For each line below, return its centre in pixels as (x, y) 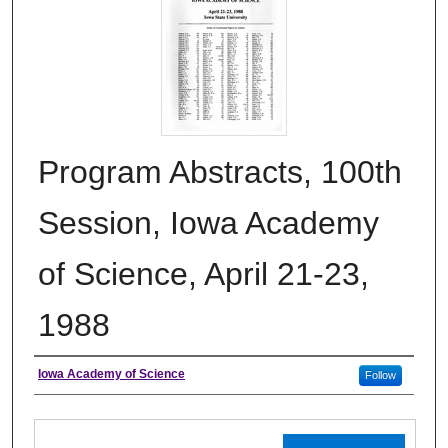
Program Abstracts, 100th (220, 172)
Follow (380, 375)
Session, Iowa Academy (208, 223)
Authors (75, 378)
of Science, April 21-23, (203, 274)
